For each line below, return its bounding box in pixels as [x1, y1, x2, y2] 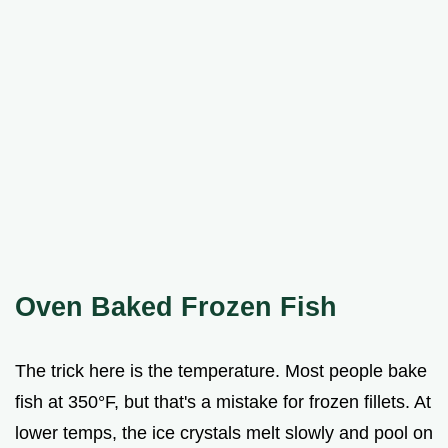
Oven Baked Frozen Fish [15, 290, 337, 322]
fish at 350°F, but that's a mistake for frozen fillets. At [15, 391, 431, 412]
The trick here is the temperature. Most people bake [15, 360, 427, 381]
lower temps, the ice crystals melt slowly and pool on [15, 422, 433, 443]
